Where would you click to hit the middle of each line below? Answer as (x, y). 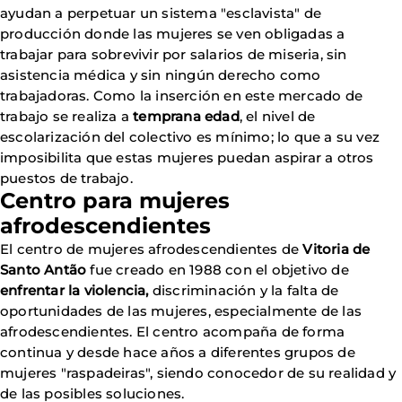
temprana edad (186, 116)
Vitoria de (336, 249)
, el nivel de (277, 116)
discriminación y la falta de (244, 290)
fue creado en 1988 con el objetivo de (218, 270)
